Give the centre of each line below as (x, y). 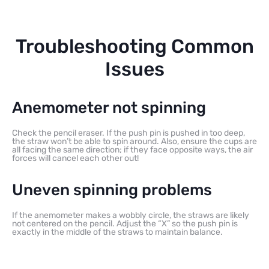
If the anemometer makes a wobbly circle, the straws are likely (131, 215)
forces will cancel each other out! (75, 158)
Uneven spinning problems (112, 190)
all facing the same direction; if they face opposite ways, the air (132, 150)
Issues (134, 69)
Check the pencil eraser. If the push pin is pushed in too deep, (128, 133)
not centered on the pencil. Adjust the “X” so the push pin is (125, 223)
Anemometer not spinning (109, 107)
